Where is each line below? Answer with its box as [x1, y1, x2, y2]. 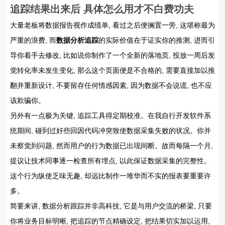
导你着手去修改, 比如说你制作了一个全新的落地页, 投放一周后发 [10, 51, 215, 60]
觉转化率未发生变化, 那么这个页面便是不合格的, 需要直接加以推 [10, 66, 215, 75]
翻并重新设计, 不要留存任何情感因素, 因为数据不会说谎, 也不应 [10, 81, 212, 90]
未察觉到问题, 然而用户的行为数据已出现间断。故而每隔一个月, [10, 142, 213, 150]
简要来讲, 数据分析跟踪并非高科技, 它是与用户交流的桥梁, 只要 [10, 202, 212, 210]
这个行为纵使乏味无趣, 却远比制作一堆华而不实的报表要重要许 [10, 172, 211, 180]
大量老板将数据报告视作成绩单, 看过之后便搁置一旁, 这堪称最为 [10, 21, 215, 30]
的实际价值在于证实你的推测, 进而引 [98, 36, 215, 45]
